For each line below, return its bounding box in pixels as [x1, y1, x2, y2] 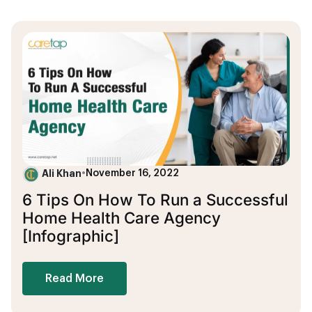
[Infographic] [22, 226, 119, 246]
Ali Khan [42, 169, 81, 179]
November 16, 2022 [86, 169, 179, 179]
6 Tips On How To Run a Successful [22, 190, 288, 210]
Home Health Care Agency [22, 208, 221, 228]
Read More [45, 273, 104, 285]
